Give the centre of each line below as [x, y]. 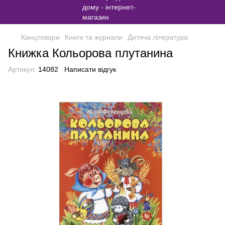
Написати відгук [90, 69]
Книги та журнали [94, 37]
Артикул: [22, 69]
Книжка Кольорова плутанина [90, 53]
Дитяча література [158, 37]
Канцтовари [40, 37]
